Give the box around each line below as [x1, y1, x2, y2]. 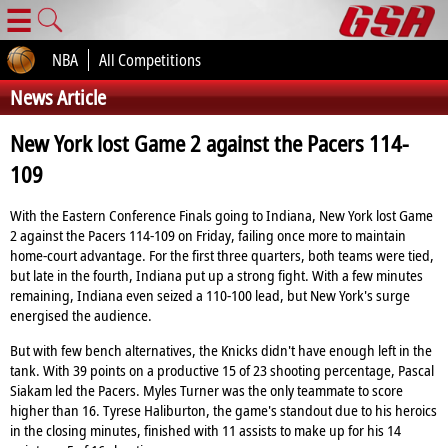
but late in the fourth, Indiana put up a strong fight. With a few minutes [10, 265, 423, 286]
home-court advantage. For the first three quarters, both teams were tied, [10, 245, 434, 266]
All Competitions [99, 49, 201, 71]
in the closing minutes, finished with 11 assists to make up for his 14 [10, 420, 401, 441]
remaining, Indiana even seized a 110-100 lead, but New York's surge [10, 285, 410, 306]
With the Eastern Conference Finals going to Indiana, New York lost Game [10, 205, 433, 226]
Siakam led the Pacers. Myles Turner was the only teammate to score [10, 380, 403, 401]
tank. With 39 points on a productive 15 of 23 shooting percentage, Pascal [10, 360, 434, 381]
